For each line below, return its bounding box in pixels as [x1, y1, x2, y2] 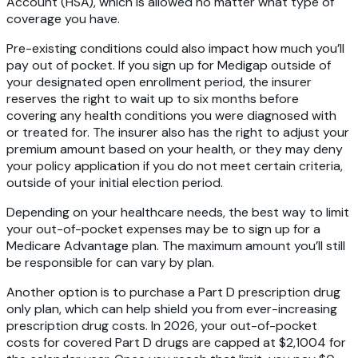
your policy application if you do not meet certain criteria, [6, 157, 343, 175]
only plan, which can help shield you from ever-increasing [6, 300, 337, 318]
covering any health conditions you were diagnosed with [6, 107, 336, 125]
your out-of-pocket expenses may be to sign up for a [6, 221, 320, 238]
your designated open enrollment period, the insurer [6, 74, 312, 91]
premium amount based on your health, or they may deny [6, 141, 343, 158]
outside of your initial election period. [6, 174, 223, 192]
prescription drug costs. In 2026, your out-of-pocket [6, 317, 317, 335]
